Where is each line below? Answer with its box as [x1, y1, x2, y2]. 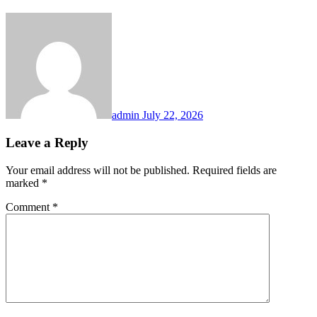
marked [6, 176, 42, 189]
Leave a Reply [6, 134, 88, 150]
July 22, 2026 [142, 109, 203, 122]
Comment [6, 200, 52, 213]
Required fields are [192, 163, 277, 176]
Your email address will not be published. [6, 163, 190, 176]
